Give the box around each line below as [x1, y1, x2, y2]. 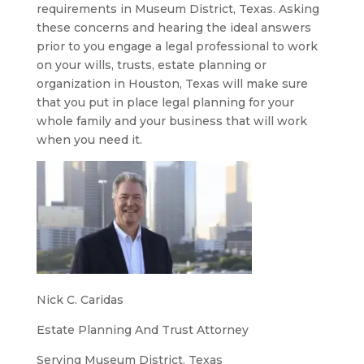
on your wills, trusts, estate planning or [36, 58, 266, 72]
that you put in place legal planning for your [36, 95, 294, 110]
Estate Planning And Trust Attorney [36, 322, 249, 337]
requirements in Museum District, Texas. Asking [36, 2, 319, 16]
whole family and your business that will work [36, 114, 307, 128]
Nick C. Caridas [36, 292, 123, 307]
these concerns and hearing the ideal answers [36, 20, 311, 35]
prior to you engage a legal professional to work [36, 39, 318, 54]
